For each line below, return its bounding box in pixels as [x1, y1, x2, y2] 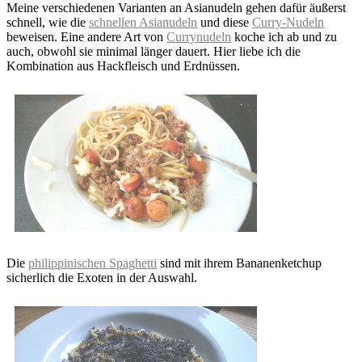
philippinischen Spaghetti [28, 255, 157, 270]
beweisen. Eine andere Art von [6, 29, 166, 44]
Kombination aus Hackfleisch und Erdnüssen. [6, 58, 240, 73]
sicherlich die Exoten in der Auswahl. [6, 270, 197, 284]
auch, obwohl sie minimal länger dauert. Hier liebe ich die [6, 44, 301, 58]
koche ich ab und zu [231, 29, 337, 44]
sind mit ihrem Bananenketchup [157, 255, 322, 270]
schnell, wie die [6, 15, 89, 29]
